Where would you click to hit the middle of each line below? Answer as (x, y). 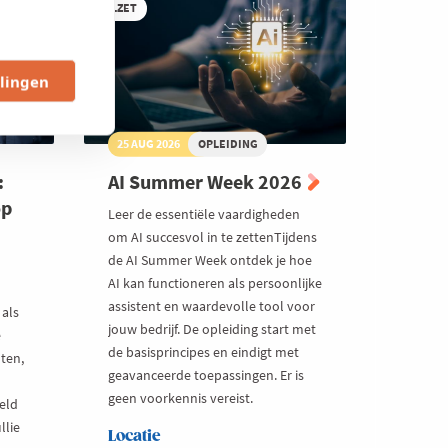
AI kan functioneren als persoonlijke (214, 282)
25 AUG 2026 (149, 144)
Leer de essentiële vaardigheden (203, 213)
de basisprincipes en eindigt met (203, 351)
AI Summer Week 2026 (206, 181)
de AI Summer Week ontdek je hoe (209, 259)
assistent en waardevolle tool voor (211, 305)
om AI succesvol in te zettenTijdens (212, 236)
